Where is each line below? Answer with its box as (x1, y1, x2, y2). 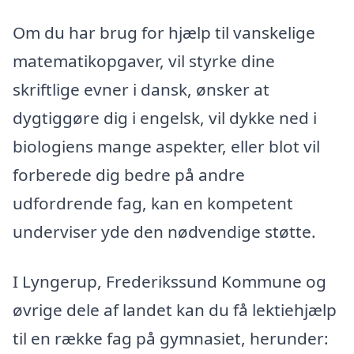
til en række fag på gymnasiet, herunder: (13, 327, 329, 350)
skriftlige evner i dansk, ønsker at (13, 77, 269, 100)
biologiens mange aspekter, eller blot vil (13, 134, 320, 157)
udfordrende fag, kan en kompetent (13, 191, 293, 214)
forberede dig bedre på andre (13, 163, 245, 186)
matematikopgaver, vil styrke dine (13, 49, 275, 72)
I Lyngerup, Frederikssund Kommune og (13, 270, 326, 293)
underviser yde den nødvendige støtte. (13, 220, 316, 243)
